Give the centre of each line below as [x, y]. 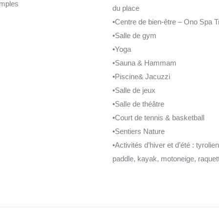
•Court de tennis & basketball [158, 117]
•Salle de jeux [134, 90]
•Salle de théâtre [138, 104]
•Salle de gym [134, 35]
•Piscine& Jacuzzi [141, 76]
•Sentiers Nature [138, 131]
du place [126, 8]
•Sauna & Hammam [144, 63]
